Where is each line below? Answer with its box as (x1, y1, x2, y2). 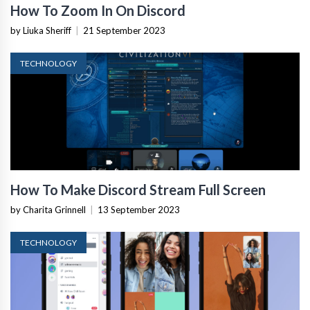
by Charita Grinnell (10, 204, 86, 216)
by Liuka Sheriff (10, 25, 71, 37)
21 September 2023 (83, 25, 165, 37)
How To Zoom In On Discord (10, 2, 185, 19)
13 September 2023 (98, 204, 180, 216)
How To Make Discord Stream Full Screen (10, 181, 266, 199)
